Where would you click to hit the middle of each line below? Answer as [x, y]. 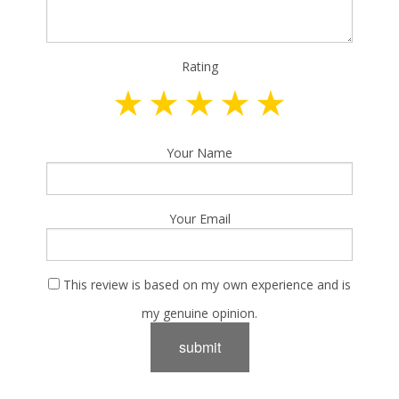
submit [199, 346]
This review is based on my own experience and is [205, 284]
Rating [199, 66]
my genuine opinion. [199, 313]
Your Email [199, 218]
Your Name [199, 152]
